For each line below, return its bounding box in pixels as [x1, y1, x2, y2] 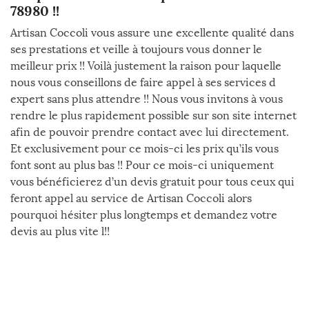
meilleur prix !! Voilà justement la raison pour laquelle [10, 59, 281, 72]
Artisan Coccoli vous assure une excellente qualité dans [10, 26, 294, 39]
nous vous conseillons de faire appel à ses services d [10, 76, 276, 89]
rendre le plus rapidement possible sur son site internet [10, 109, 297, 122]
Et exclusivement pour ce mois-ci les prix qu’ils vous [10, 142, 279, 155]
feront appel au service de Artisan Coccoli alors [10, 192, 252, 205]
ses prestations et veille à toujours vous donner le [10, 43, 262, 56]
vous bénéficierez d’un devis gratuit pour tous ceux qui [10, 175, 295, 188]
